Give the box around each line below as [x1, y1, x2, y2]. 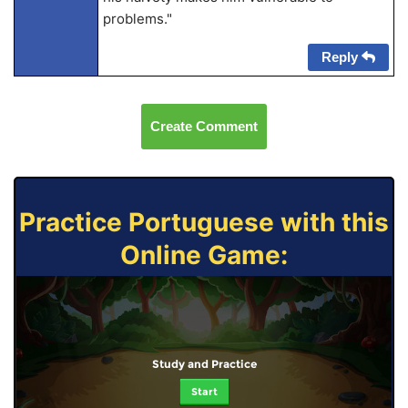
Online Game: [120, 240, 288, 270]
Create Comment [150, 118, 258, 134]
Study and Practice [151, 356, 257, 371]
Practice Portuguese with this [19, 207, 389, 238]
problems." [102, 10, 172, 27]
